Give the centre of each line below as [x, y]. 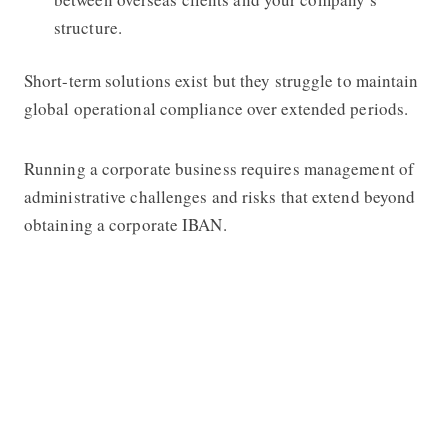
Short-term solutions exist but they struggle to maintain [221, 80]
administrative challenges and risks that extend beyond [219, 196]
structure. [87, 27]
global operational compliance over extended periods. [219, 108]
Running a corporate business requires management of [219, 168]
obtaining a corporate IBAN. [125, 224]
